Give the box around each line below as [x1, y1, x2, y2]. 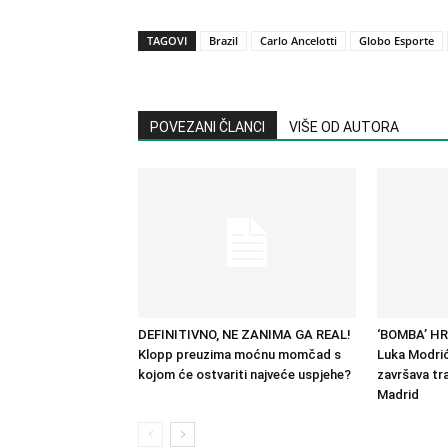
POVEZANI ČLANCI [150, 119, 265, 135]
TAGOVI [147, 33, 187, 48]
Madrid [377, 387, 419, 402]
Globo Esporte [359, 33, 434, 48]
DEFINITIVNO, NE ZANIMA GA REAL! [138, 327, 351, 342]
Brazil [209, 33, 238, 48]
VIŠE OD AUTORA [289, 119, 399, 135]
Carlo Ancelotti [260, 33, 337, 48]
